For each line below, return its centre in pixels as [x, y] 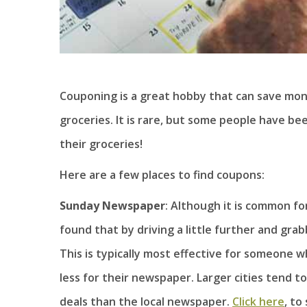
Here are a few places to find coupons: [162, 175]
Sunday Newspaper [112, 206]
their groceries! [101, 144]
